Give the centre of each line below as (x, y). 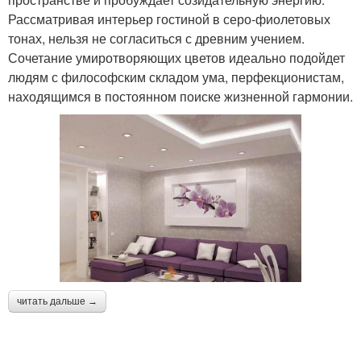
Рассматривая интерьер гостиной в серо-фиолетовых (169, 19)
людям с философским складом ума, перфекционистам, (176, 77)
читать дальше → (57, 302)
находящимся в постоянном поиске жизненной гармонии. (180, 97)
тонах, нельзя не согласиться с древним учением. (156, 39)
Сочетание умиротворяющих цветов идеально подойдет (176, 58)
